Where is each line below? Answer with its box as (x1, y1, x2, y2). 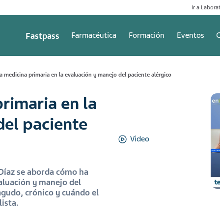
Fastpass (25, 30, 59, 41)
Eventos (176, 30, 204, 41)
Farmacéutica (71, 30, 117, 41)
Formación (128, 30, 165, 41)
